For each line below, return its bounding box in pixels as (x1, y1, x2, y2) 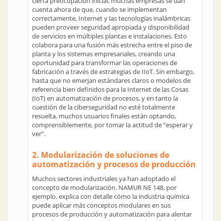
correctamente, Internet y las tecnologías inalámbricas (32, 14, 190, 23)
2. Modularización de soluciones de (32, 149, 169, 160)
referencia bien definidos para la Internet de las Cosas (32, 85, 188, 94)
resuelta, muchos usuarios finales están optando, (32, 111, 176, 120)
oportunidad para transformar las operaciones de (32, 58, 177, 67)
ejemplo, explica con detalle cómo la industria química (32, 192, 189, 201)
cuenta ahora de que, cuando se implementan (32, 5, 167, 14)
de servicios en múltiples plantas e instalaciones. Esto (32, 32, 187, 40)
